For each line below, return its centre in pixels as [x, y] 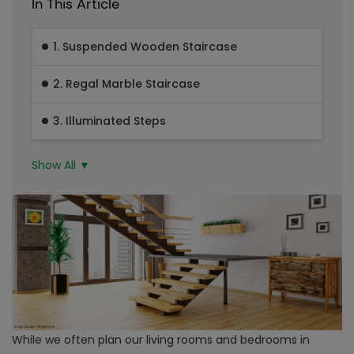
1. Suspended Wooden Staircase [145, 47]
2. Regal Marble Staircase [128, 84]
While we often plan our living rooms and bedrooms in [161, 340]
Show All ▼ [61, 165]
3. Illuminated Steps [111, 121]
